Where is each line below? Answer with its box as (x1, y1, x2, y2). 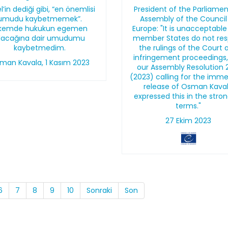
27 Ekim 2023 (165, 116, 212, 126)
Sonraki (87, 185, 112, 195)
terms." (176, 101, 202, 111)
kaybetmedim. (13, 43, 66, 53)
